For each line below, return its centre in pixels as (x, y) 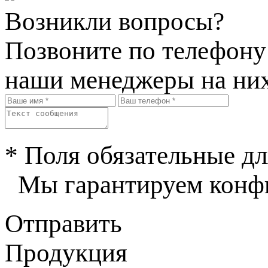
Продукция (66, 252)
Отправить (63, 223)
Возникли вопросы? (115, 21)
